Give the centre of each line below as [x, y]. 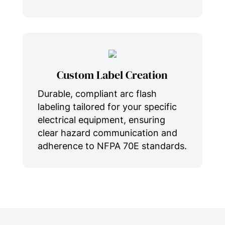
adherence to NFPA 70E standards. [112, 146]
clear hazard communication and [107, 133]
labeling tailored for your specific [107, 106]
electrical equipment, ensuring [101, 120]
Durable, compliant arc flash [97, 93]
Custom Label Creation [113, 75]
